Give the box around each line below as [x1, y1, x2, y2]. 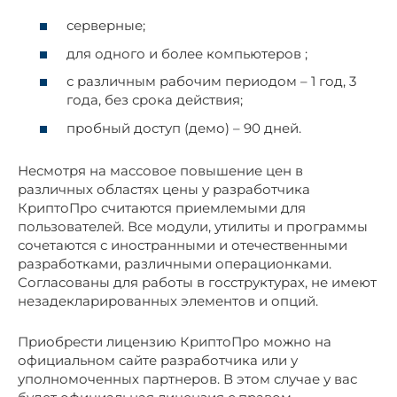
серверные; [66, 17, 145, 35]
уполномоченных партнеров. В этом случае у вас [18, 370, 357, 387]
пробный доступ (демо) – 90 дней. [66, 119, 301, 136]
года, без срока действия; [66, 91, 243, 109]
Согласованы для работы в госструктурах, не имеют [18, 273, 377, 291]
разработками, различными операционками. [18, 254, 331, 272]
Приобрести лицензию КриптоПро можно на [18, 332, 331, 350]
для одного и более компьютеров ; [66, 44, 307, 62]
